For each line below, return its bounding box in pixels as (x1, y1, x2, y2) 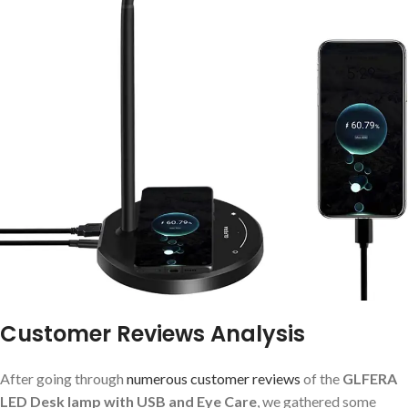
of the (301, 369, 342, 387)
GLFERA (342, 369, 397, 387)
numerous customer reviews (127, 369, 301, 387)
